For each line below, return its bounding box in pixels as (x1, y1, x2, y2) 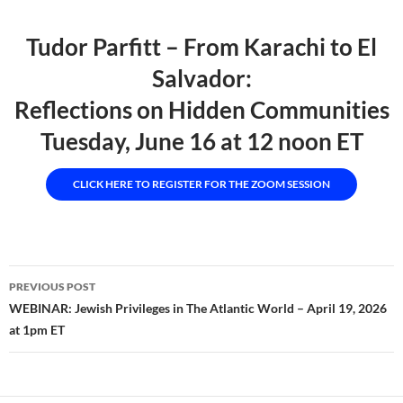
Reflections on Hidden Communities (13, 95, 390, 125)
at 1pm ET (9, 322, 65, 338)
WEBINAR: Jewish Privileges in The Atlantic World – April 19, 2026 (9, 300, 387, 317)
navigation (8, 297, 120, 327)
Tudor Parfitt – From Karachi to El (26, 32, 377, 62)
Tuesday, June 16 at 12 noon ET (40, 127, 363, 157)
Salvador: (151, 64, 252, 94)
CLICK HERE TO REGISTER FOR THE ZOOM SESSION (73, 177, 330, 192)
